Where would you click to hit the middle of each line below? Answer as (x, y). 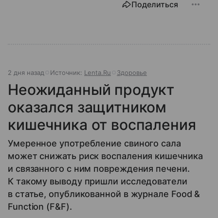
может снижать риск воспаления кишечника (105, 156)
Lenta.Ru (98, 72)
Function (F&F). (40, 206)
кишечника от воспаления (102, 124)
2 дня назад (26, 72)
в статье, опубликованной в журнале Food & (104, 194)
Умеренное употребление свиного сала (94, 143)
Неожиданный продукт (91, 89)
